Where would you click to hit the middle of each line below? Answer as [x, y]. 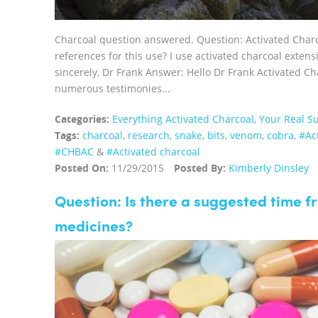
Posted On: [82, 168]
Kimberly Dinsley [269, 168]
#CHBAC [74, 152]
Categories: [82, 119]
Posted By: [200, 168]
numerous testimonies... [113, 88]
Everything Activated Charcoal [183, 119]
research [149, 135]
